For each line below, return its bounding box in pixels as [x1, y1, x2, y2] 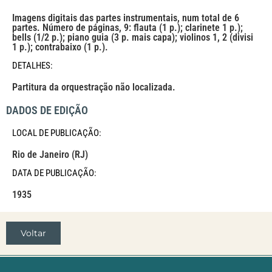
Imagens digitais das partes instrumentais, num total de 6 [12, 12, 239, 24]
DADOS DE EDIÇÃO [6, 104, 88, 117]
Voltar [21, 228, 46, 239]
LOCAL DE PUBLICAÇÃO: [12, 127, 101, 138]
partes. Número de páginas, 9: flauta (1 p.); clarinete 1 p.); [12, 22, 243, 34]
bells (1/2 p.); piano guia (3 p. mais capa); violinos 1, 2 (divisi [12, 32, 253, 44]
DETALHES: [12, 60, 53, 72]
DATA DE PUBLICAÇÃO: [12, 167, 97, 178]
